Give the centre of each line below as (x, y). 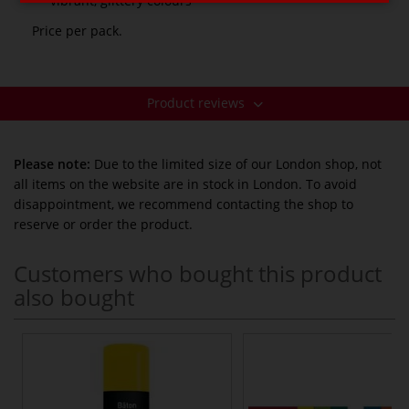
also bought (74, 297)
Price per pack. (77, 30)
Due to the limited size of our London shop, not (236, 163)
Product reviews (197, 102)
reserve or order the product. (103, 224)
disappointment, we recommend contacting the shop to (184, 204)
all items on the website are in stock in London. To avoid (185, 184)
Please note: (52, 163)
